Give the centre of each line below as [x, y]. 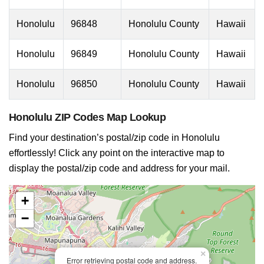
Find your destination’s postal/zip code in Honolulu [114, 138]
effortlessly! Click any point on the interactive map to [117, 153]
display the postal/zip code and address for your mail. [119, 168]
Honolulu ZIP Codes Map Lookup [88, 117]
